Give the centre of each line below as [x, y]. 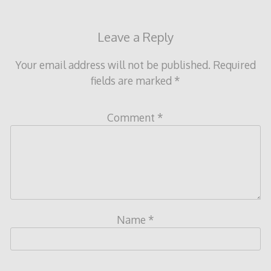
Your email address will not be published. [113, 65]
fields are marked [132, 80]
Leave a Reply [135, 37]
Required [234, 65]
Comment [132, 118]
